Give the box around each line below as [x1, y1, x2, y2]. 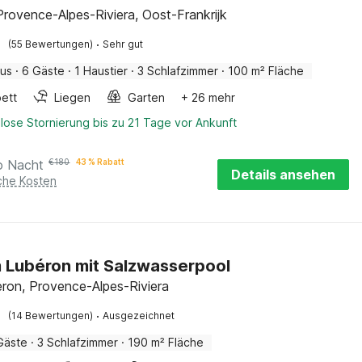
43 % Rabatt [76, 157, 125, 166]
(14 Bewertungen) [8, 309, 94, 322]
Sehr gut [103, 38, 144, 50]
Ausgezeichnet [103, 309, 175, 322]
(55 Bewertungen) [8, 38, 94, 50]
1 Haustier [74, 64, 128, 78]
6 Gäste [22, 64, 65, 78]
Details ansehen [231, 166, 335, 183]
